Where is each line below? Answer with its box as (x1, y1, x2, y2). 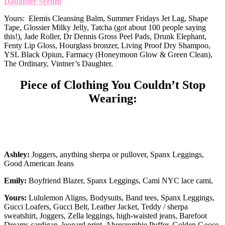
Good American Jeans (4, 159, 74, 168)
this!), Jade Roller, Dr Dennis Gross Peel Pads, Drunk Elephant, (4, 32, 206, 41)
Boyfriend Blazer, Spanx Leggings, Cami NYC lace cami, (27, 176, 213, 185)
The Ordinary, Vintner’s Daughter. (4, 59, 113, 68)
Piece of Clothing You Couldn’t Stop (20, 78, 205, 91)
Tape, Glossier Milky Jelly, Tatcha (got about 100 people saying (4, 23, 206, 32)
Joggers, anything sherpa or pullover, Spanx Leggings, (30, 150, 204, 159)
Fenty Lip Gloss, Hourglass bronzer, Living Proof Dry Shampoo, (4, 41, 210, 50)
